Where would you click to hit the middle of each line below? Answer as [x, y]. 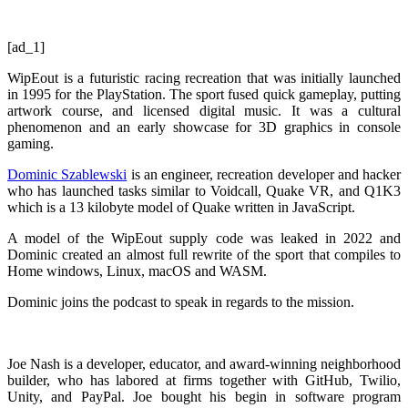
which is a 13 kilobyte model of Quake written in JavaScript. [181, 207]
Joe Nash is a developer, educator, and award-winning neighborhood [204, 363]
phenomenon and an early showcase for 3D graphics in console [204, 127]
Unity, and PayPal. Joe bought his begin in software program [204, 396]
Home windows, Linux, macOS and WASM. [137, 270]
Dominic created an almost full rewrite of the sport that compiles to [204, 254]
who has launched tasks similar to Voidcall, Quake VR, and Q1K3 [204, 190]
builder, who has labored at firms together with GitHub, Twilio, [204, 380]
